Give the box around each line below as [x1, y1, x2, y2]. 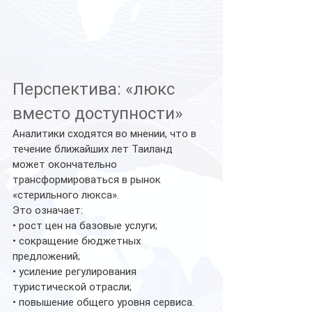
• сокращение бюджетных [13, 234, 143, 247]
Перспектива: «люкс [13, 79, 179, 99]
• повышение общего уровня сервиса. [13, 295, 194, 309]
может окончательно [13, 157, 120, 171]
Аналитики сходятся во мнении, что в [13, 127, 199, 140]
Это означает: [13, 203, 83, 217]
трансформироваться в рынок [13, 173, 164, 186]
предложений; [13, 249, 80, 263]
